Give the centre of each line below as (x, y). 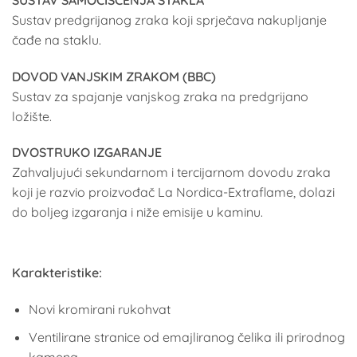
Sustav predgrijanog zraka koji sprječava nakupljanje (169, 20)
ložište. (32, 116)
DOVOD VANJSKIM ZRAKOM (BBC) (114, 76)
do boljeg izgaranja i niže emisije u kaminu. (137, 212)
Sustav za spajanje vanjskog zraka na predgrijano (160, 96)
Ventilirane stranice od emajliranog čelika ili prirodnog (186, 337)
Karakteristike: (57, 273)
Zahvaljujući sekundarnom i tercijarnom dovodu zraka (171, 173)
